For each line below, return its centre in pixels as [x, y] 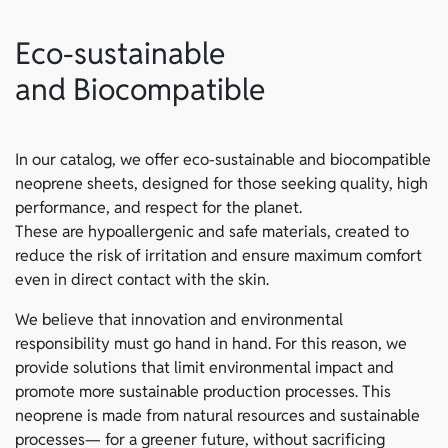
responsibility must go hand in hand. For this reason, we [211, 343]
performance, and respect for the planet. [158, 207]
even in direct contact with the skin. [142, 279]
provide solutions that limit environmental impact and [204, 367]
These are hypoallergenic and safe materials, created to [212, 231]
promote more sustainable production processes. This [203, 391]
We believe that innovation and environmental [179, 319]
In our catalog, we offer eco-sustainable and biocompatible [223, 159]
